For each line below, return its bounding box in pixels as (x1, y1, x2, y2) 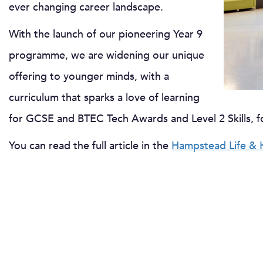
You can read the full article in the (9, 138, 171, 153)
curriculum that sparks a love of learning (9, 90, 200, 105)
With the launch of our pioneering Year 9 (9, 26, 203, 42)
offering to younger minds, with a (9, 69, 169, 84)
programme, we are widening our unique (9, 48, 204, 63)
